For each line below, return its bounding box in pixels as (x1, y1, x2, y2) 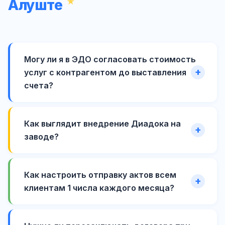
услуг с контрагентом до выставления (24, 67, 186, 77)
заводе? (24, 131, 59, 142)
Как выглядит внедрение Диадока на (24, 118, 181, 129)
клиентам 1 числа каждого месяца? (24, 182, 174, 193)
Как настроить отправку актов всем (24, 169, 176, 180)
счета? (24, 80, 53, 90)
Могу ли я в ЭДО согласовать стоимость (24, 54, 196, 64)
